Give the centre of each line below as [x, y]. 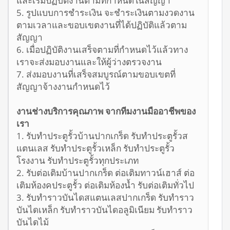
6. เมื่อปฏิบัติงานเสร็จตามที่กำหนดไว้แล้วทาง [102, 49]
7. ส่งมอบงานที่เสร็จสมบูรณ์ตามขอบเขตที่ [96, 74]
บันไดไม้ [33, 222]
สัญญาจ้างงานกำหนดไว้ [63, 86]
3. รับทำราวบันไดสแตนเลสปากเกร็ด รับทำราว [105, 197]
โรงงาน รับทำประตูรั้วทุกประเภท [78, 160]
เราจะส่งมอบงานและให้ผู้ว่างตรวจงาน [89, 61]
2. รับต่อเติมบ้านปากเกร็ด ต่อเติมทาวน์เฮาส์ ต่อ [106, 172]
